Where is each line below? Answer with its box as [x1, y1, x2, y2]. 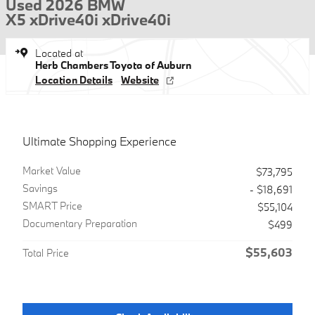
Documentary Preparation [22, 217, 137, 230]
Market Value [22, 164, 81, 177]
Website [121, 73, 159, 86]
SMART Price [22, 199, 82, 212]
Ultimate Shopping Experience [22, 134, 176, 148]
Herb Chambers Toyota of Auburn [35, 58, 191, 72]
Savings [22, 181, 58, 195]
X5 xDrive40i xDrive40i [6, 9, 171, 30]
